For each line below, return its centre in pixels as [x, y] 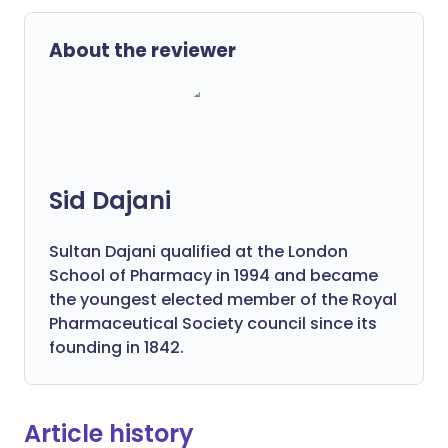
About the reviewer [142, 50]
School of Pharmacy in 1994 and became [213, 275]
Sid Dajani [110, 200]
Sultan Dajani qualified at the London [198, 251]
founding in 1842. [116, 347]
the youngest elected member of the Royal [223, 299]
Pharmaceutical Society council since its [213, 323]
